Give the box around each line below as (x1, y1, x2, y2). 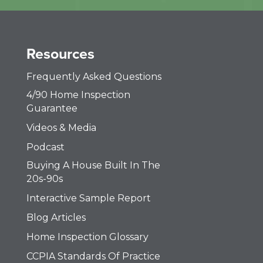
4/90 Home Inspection (26, 89, 131, 100)
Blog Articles (26, 211, 86, 223)
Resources (26, 42, 95, 65)
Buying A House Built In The (26, 159, 161, 171)
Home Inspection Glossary (26, 231, 149, 242)
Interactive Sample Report (26, 192, 151, 204)
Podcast (26, 141, 65, 153)
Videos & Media (26, 122, 97, 133)
